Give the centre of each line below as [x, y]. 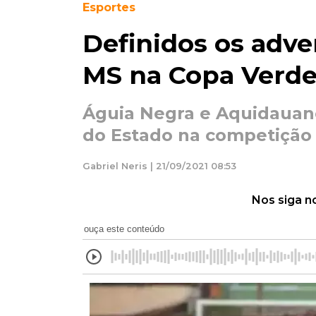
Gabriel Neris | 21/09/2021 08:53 [159, 166]
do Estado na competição [197, 135]
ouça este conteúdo [124, 229]
